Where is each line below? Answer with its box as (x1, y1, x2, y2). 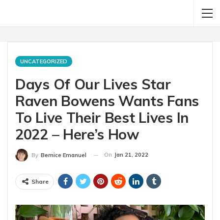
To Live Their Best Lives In (15, 109, 189, 126)
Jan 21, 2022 (114, 151, 148, 158)
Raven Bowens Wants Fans (15, 92, 199, 110)
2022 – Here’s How (15, 125, 139, 143)
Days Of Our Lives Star (15, 75, 171, 93)
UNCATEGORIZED (20, 58, 67, 65)
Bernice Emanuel (41, 152, 86, 159)
